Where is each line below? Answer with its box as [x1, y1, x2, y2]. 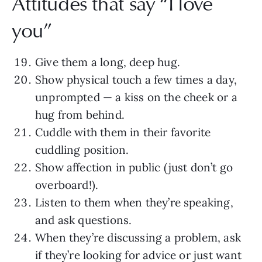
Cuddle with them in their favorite [35, 125, 211, 139]
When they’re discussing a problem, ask [35, 230, 241, 244]
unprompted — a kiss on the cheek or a [35, 89, 237, 104]
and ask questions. [35, 212, 132, 227]
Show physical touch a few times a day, [35, 72, 237, 87]
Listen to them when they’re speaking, [35, 195, 233, 209]
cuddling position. [35, 142, 129, 157]
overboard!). [35, 177, 99, 192]
